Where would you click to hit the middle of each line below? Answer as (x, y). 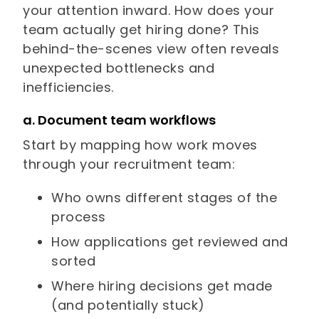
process (79, 217)
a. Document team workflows (120, 120)
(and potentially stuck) (128, 305)
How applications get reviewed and (170, 242)
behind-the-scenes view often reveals (151, 49)
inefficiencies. (68, 88)
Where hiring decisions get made (162, 286)
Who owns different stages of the (164, 198)
